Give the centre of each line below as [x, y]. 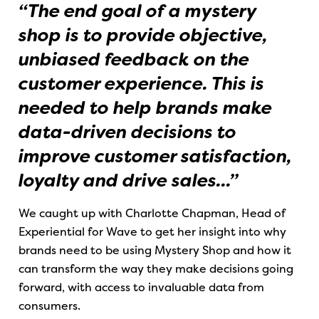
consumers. [50, 305]
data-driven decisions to [128, 132]
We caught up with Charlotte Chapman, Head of [152, 213]
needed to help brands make [146, 108]
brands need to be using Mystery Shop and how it [155, 250]
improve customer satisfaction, [156, 156]
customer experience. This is [142, 84]
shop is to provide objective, [143, 35]
